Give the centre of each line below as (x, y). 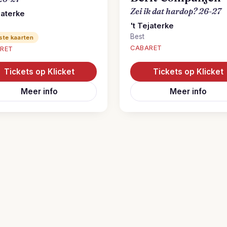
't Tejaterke (152, 26)
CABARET (146, 48)
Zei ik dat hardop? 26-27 (176, 11)
